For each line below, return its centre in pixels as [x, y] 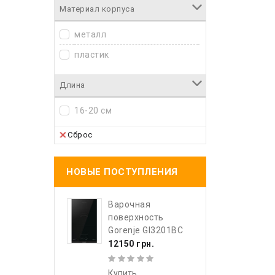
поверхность [136, 217]
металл [90, 34]
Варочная [129, 204]
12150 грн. [131, 244]
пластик [92, 55]
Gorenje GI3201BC [145, 230]
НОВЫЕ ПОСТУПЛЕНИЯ [122, 172]
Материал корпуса [97, 9]
